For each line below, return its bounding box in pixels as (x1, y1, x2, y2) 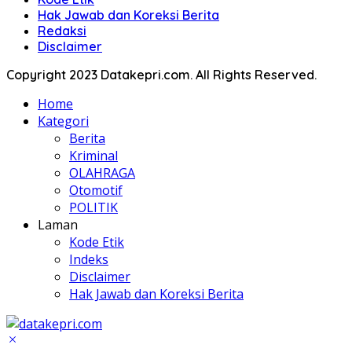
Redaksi (38, 23, 86, 38)
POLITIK (69, 199, 118, 216)
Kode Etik (69, 233, 124, 251)
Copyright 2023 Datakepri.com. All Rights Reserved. (6, 67, 317, 82)
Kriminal (69, 147, 118, 164)
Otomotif (69, 181, 123, 199)
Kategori (38, 112, 89, 130)
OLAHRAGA (69, 164, 135, 181)
